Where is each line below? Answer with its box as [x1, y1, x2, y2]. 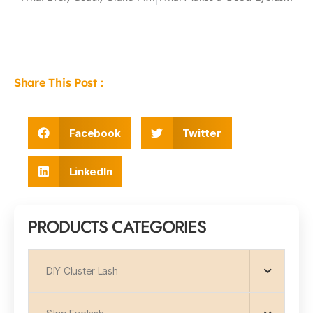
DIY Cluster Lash [46, 265, 118, 277]
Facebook [68, 126, 121, 140]
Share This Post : [14, 75, 103, 89]
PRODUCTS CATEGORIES [28, 214, 207, 239]
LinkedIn [68, 165, 112, 178]
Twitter [182, 126, 221, 140]
